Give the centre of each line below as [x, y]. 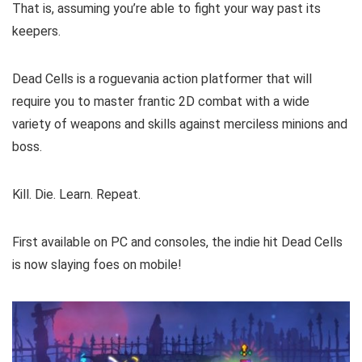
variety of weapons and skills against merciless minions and [180, 124]
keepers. [36, 31]
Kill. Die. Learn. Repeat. [76, 194]
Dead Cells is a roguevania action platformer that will [162, 78]
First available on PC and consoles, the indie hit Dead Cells [177, 242]
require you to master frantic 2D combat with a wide [161, 101]
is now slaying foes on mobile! [97, 264]
